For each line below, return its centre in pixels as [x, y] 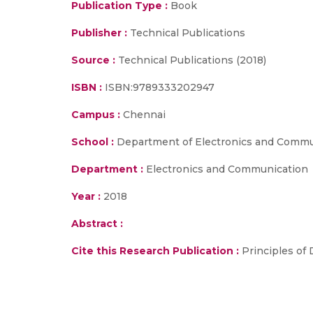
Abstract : [97, 224]
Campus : [96, 115]
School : [93, 142]
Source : [93, 60]
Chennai [143, 115]
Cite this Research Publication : [155, 251]
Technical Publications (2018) [191, 60]
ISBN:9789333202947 [158, 87]
